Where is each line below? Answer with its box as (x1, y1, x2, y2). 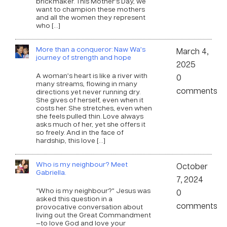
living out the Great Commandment (35, 210, 151, 219)
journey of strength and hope (35, 52, 131, 61)
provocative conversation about (35, 202, 143, 211)
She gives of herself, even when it (35, 95, 143, 104)
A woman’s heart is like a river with (35, 70, 147, 80)
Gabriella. (35, 167, 66, 176)
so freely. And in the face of (35, 127, 124, 136)
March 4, (176, 46, 209, 56)
